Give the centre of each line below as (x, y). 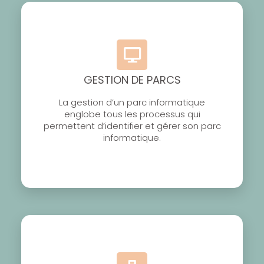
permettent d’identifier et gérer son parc (132, 126)
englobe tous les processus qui (132, 114)
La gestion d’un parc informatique (132, 103)
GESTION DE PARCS (132, 80)
